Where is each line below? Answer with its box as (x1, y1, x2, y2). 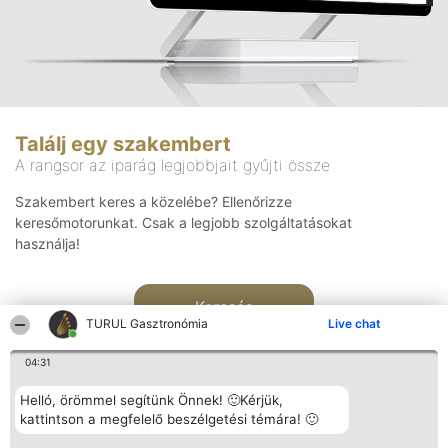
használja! (15, 235, 80, 253)
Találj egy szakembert (15, 132, 231, 157)
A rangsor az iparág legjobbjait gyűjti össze (15, 155, 330, 176)
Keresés (195, 297, 253, 318)
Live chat (328, 316, 381, 331)
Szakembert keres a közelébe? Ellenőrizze (15, 193, 292, 211)
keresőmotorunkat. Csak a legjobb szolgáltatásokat (15, 214, 352, 232)
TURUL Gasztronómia (86, 316, 209, 331)
